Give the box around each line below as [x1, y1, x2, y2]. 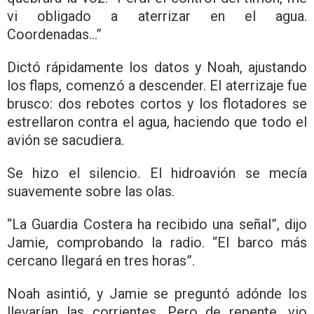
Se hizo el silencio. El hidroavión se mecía [7, 164, 307, 182]
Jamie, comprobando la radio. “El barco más [7, 233, 307, 251]
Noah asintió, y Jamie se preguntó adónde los [7, 285, 307, 302]
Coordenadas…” [7, 25, 102, 43]
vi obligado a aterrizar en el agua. [7, 7, 307, 25]
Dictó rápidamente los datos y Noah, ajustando [7, 58, 307, 76]
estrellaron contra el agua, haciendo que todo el [7, 113, 307, 130]
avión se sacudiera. [7, 131, 124, 149]
